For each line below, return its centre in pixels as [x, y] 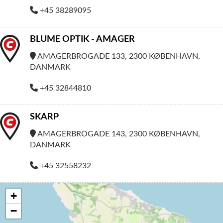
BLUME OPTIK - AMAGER [82, 39]
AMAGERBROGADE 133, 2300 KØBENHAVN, [118, 56]
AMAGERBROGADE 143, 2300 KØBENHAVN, [118, 134]
